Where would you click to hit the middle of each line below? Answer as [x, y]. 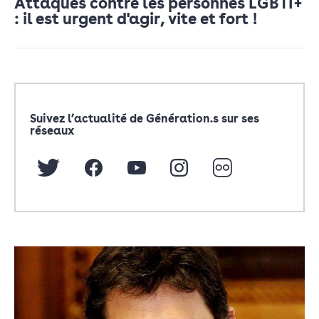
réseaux [52, 130]
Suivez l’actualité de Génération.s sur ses [145, 118]
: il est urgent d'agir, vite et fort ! [136, 18]
